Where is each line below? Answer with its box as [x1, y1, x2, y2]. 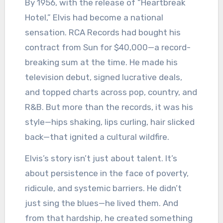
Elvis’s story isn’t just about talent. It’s [24, 153, 177, 164]
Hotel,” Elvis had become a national [24, 12, 163, 23]
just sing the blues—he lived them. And [24, 198, 178, 209]
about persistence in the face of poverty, [24, 168, 189, 179]
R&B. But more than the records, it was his [24, 102, 193, 112]
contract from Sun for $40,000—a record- [24, 42, 191, 53]
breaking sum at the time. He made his [24, 57, 178, 68]
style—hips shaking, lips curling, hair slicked [24, 117, 195, 127]
